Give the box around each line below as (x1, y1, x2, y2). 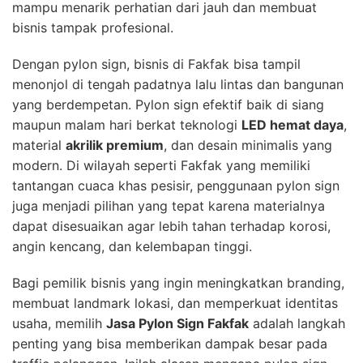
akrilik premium (66, 136, 164, 153)
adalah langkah (249, 314, 345, 331)
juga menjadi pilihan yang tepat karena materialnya (12, 197, 325, 214)
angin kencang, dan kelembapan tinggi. (12, 237, 252, 254)
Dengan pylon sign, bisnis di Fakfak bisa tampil (12, 55, 301, 72)
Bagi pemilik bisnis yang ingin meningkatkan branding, (12, 274, 344, 291)
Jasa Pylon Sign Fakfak (106, 314, 249, 331)
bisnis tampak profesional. (12, 19, 173, 36)
